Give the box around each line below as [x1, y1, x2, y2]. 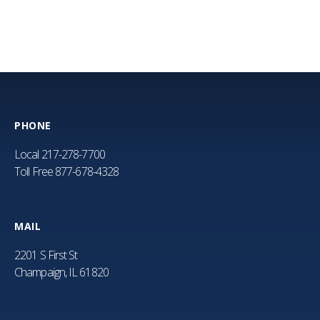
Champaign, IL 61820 [14, 264, 109, 280]
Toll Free [14, 163, 55, 179]
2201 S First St [14, 246, 78, 263]
